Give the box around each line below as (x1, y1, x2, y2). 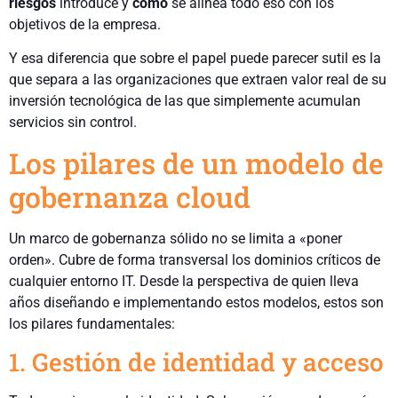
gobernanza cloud (9, 177, 251, 216)
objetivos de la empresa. (9, 15, 161, 33)
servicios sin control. (9, 114, 137, 131)
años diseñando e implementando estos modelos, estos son (9, 293, 384, 311)
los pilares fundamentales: (9, 314, 175, 332)
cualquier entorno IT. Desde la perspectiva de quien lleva (9, 272, 359, 290)
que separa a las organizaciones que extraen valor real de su (9, 71, 386, 89)
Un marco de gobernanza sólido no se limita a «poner (9, 229, 342, 247)
